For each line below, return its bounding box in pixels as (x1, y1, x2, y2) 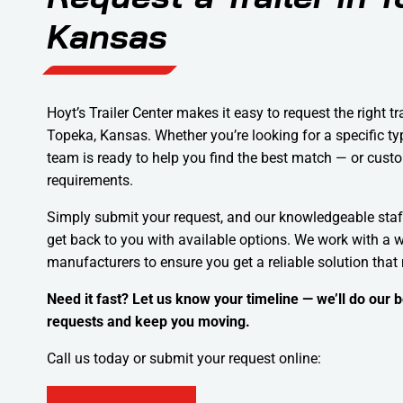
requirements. (47, 171, 133, 189)
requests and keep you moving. (47, 312, 250, 330)
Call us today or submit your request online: (47, 349, 321, 367)
